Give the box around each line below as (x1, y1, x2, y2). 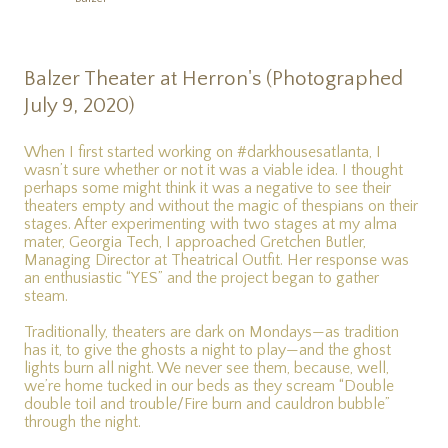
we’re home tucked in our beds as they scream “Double (24, 377, 394, 396)
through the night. (24, 413, 141, 432)
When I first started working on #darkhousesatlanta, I (24, 143, 381, 162)
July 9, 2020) (24, 94, 135, 118)
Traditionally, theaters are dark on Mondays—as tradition (24, 323, 399, 342)
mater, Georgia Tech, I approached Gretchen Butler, (24, 233, 366, 252)
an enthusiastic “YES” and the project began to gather (24, 269, 379, 288)
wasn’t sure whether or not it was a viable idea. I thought (24, 161, 403, 180)
